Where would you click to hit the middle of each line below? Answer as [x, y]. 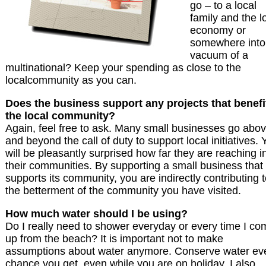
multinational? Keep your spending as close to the [123, 68]
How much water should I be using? [96, 214]
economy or [218, 31]
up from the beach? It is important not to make [114, 239]
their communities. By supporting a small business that [134, 166]
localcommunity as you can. [71, 80]
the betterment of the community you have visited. [123, 191]
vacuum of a [219, 56]
